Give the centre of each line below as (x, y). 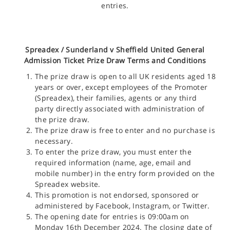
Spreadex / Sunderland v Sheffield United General (115, 49)
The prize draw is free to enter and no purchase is (125, 130)
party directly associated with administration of (120, 108)
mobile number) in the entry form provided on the (125, 173)
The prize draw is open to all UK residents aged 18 (125, 76)
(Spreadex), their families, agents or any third (116, 98)
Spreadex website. (68, 184)
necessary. (54, 141)
